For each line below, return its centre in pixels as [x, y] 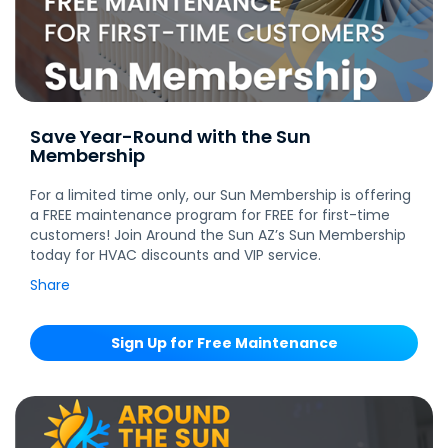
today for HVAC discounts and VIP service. [175, 254]
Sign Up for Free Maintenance [224, 342]
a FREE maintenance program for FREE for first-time [210, 214]
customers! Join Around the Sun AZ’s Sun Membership [218, 234]
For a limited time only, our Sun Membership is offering [220, 194]
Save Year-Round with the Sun [170, 136]
